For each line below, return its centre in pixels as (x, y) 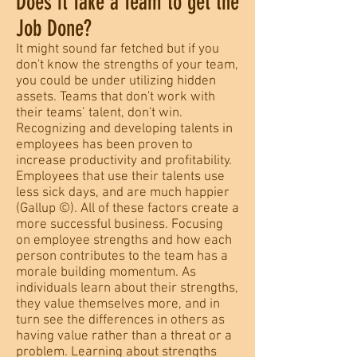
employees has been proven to (104, 145)
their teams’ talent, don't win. (99, 113)
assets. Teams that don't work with (116, 97)
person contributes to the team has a (122, 257)
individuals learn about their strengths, (127, 288)
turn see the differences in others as (120, 320)
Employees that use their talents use (120, 177)
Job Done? (54, 28)
